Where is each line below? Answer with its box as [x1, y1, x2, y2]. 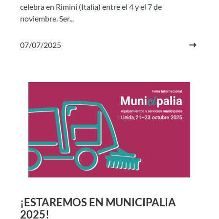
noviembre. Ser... [20, 14, 74, 23]
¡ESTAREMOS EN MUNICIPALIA [20, 196, 176, 209]
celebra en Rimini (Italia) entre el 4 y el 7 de [20, 2, 162, 11]
